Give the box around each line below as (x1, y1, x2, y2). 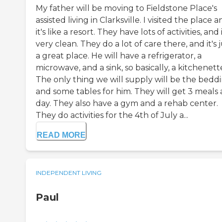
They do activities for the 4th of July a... (36, 111, 188, 120)
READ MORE (37, 131, 86, 140)
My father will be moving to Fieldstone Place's (36, 3, 217, 13)
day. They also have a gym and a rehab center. (36, 99, 218, 109)
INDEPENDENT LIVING (36, 169, 102, 177)
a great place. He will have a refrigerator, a (36, 51, 202, 61)
